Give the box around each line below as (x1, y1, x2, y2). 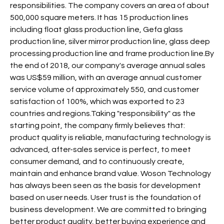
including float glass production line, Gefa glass (10, 25, 183, 34)
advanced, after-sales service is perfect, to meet (10, 145, 191, 154)
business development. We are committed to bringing (10, 205, 206, 214)
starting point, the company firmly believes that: (10, 121, 185, 130)
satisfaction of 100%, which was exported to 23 (10, 97, 184, 106)
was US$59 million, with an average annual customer (10, 73, 201, 82)
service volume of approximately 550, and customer (10, 85, 199, 94)
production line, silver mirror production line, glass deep (10, 37, 210, 46)
